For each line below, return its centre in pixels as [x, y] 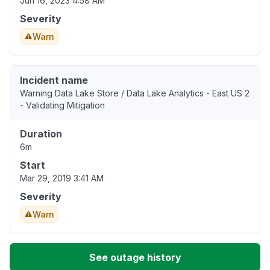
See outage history [135, 258]
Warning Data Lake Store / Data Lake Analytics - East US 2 [135, 93]
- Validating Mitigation [62, 105]
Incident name [54, 80]
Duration [41, 134]
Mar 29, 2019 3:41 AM [62, 178]
